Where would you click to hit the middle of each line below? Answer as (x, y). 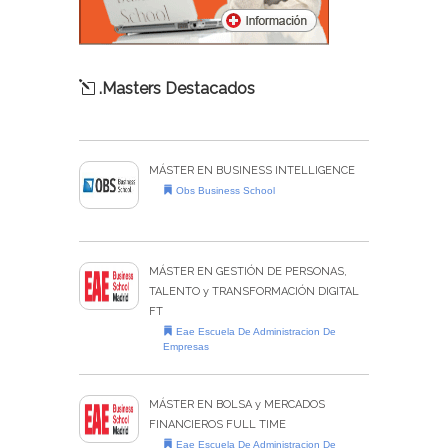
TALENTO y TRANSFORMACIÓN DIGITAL (254, 292)
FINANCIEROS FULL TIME (217, 425)
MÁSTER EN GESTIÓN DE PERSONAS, (248, 272)
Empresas (186, 347)
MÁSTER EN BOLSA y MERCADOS (237, 405)
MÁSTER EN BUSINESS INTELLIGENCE (252, 171)
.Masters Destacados (175, 89)
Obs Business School (224, 191)
